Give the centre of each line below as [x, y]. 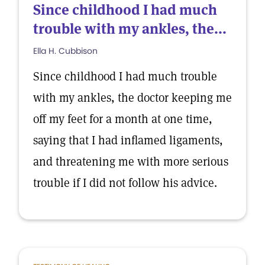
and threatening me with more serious [131, 161]
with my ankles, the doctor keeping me [132, 98]
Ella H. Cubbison [65, 51]
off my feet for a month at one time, [123, 119]
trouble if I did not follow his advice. [125, 183]
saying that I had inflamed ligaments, [128, 140]
